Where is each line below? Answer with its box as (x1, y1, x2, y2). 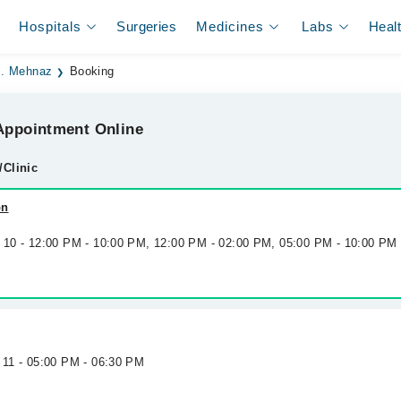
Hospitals (19, 19, 82, 34)
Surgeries (116, 19, 176, 34)
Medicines (196, 19, 265, 34)
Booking (69, 65, 115, 78)
